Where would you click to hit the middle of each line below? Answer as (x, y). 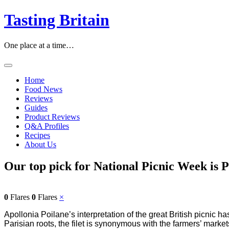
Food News (43, 89)
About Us (40, 144)
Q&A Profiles (47, 126)
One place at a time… (39, 45)
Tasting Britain (57, 20)
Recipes (37, 135)
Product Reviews (52, 117)
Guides (36, 107)
